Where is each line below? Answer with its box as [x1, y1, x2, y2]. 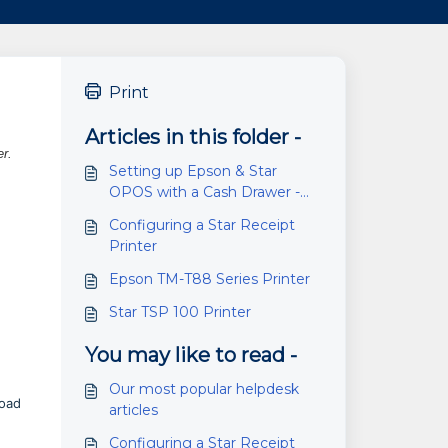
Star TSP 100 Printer [108, 303, 251, 321]
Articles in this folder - [84, 125, 301, 149]
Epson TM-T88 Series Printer [108, 270, 310, 288]
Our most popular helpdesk [108, 380, 299, 398]
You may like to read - [84, 343, 297, 367]
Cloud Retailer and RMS [108, 204, 275, 222]
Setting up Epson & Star [108, 162, 277, 180]
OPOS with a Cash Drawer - [108, 183, 300, 201]
